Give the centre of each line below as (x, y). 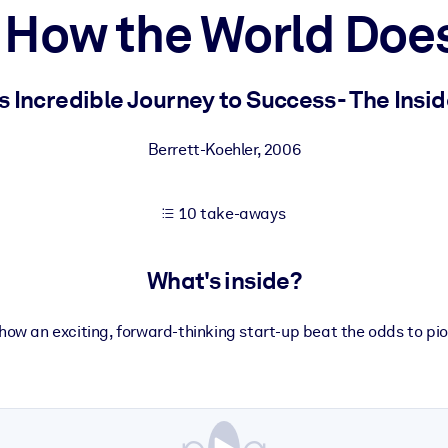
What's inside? (224, 281)
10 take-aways (232, 213)
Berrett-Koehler (202, 149)
